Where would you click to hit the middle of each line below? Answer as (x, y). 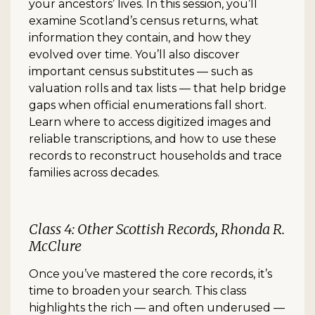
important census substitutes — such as (141, 72)
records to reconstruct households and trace (155, 156)
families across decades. (94, 173)
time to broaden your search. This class (137, 291)
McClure (55, 246)
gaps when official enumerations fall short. (148, 105)
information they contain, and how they (140, 38)
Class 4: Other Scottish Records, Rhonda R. (157, 229)
